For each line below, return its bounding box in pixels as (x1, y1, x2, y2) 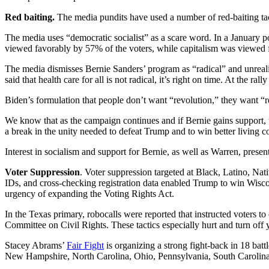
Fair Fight (67, 240, 104, 251)
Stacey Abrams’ (5, 240, 67, 251)
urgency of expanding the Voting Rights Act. (5, 189, 174, 199)
